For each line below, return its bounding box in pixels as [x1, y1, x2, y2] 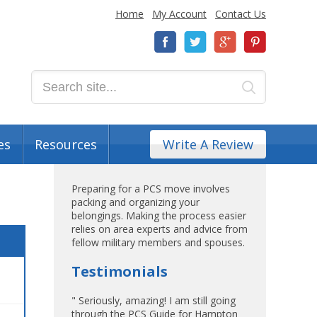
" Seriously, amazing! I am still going [71, 294, 236, 307]
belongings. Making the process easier [71, 209, 246, 222]
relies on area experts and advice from [71, 222, 248, 236]
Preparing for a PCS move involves [71, 182, 230, 195]
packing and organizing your [71, 195, 200, 209]
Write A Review [163, 136, 253, 153]
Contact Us [215, 7, 266, 21]
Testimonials [71, 262, 168, 281]
